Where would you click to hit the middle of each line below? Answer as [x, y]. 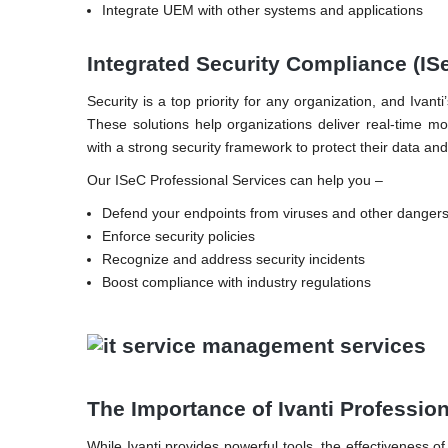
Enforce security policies [178, 235]
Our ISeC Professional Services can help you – [235, 179]
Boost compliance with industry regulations [236, 281]
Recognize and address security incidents [233, 258]
